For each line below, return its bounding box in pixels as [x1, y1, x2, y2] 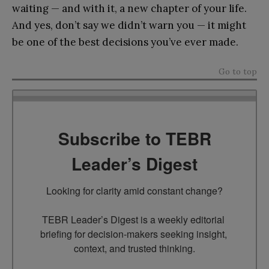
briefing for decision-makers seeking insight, [40, 227, 227, 241]
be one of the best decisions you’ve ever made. [12, 35, 238, 49]
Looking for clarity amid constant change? [46, 184, 223, 198]
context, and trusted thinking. [74, 241, 195, 256]
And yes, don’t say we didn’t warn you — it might [12, 18, 246, 32]
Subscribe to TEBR [58, 126, 211, 151]
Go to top [219, 65, 257, 77]
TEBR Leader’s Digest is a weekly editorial [42, 213, 225, 227]
